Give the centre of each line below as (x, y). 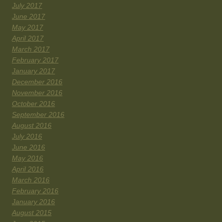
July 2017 (27, 6)
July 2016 (27, 137)
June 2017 (28, 17)
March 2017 (31, 49)
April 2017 (28, 38)
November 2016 (37, 93)
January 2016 (33, 202)
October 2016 (33, 104)
